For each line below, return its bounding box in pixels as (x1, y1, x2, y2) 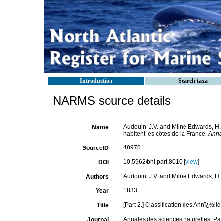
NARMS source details (53, 94, 171, 107)
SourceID (82, 145, 109, 151)
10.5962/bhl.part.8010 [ (123, 158, 185, 165)
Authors (85, 173, 109, 180)
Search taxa (178, 77, 208, 84)
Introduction (80, 77, 112, 84)
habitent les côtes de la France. (123, 130, 208, 137)
